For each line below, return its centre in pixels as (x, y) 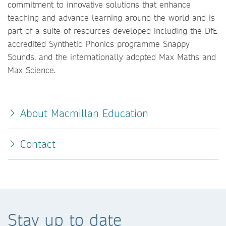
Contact (38, 144)
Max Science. (32, 70)
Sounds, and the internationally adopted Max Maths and (112, 57)
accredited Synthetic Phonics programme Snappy (99, 44)
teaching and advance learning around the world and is (111, 17)
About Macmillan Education (84, 113)
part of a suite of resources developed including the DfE (112, 31)
